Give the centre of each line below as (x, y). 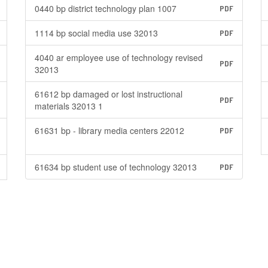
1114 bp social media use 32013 (96, 33)
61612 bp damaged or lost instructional (108, 94)
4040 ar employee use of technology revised (118, 57)
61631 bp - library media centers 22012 (109, 130)
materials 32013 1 (68, 106)
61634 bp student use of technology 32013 (115, 167)
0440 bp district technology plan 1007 (105, 8)
